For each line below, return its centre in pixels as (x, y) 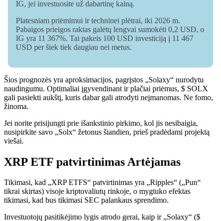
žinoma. (16, 106)
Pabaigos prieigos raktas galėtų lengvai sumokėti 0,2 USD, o (110, 29)
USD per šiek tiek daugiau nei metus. (74, 47)
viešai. (14, 141)
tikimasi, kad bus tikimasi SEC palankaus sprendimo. (86, 200)
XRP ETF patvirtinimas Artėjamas (92, 162)
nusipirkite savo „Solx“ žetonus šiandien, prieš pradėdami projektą (107, 132)
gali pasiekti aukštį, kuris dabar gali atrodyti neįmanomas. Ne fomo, (109, 97)
